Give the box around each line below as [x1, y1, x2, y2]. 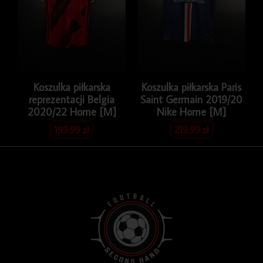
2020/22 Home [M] [27, 104, 116, 119]
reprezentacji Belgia [29, 92, 114, 106]
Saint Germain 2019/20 [140, 92, 242, 106]
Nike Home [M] [157, 104, 226, 119]
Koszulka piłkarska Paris [141, 80, 241, 94]
